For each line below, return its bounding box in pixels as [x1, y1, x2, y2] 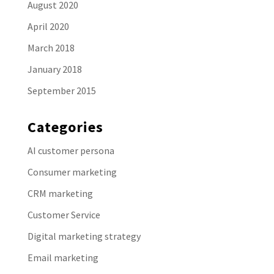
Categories [27, 117, 103, 136]
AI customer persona [27, 144, 114, 157]
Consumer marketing [27, 165, 117, 178]
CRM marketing [27, 187, 93, 199]
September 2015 [27, 84, 96, 97]
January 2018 [27, 62, 82, 75]
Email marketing [27, 251, 98, 264]
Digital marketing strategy [27, 229, 141, 242]
